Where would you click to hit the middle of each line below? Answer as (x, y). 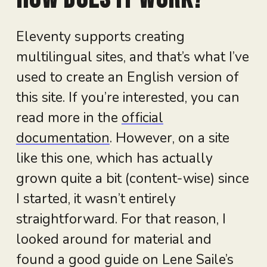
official (142, 118)
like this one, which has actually (114, 159)
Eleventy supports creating (100, 37)
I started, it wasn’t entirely (96, 199)
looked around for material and (114, 240)
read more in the (69, 118)
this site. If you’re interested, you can (128, 98)
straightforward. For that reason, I (121, 219)
